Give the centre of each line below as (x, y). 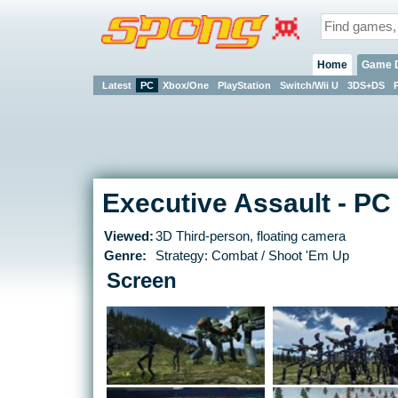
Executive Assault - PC (246, 203)
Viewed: (128, 237)
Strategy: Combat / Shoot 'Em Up (252, 256)
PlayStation (244, 85)
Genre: (125, 256)
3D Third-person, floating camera (250, 237)
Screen (141, 281)
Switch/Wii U (309, 85)
